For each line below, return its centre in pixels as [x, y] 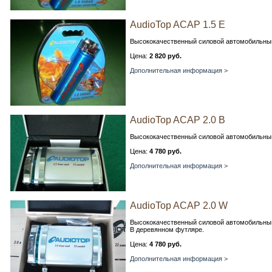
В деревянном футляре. [167, 229]
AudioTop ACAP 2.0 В [178, 120]
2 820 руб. [165, 56]
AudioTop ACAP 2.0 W [179, 206]
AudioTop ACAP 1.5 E [178, 25]
